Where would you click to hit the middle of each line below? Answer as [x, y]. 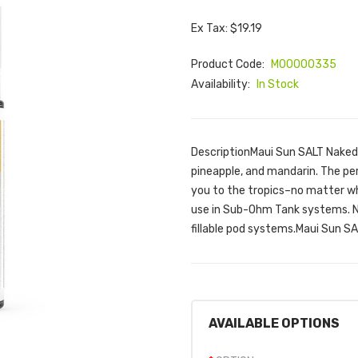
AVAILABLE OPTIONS [274, 323]
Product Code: [229, 64]
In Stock [278, 84]
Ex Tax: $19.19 [227, 28]
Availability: [222, 84]
